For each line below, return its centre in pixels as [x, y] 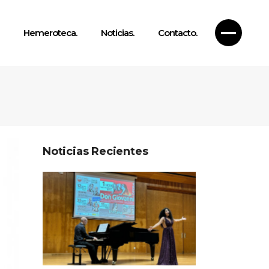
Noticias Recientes [95, 151]
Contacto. [177, 33]
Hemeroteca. [50, 33]
